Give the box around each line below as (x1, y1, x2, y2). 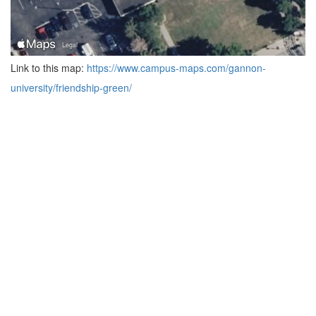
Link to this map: (11, 60, 87, 75)
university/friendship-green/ (11, 80, 132, 95)
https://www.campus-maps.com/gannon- (87, 60, 266, 75)
